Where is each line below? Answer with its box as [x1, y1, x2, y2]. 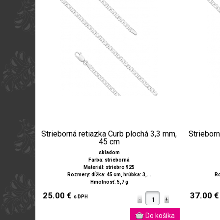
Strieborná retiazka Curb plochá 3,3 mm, [41, 129, 177, 139]
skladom [98, 150, 120, 156]
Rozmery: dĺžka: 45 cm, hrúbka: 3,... [67, 172, 151, 178]
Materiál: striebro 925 [83, 165, 135, 170]
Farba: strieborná [88, 157, 130, 163]
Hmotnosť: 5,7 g [90, 179, 128, 185]
